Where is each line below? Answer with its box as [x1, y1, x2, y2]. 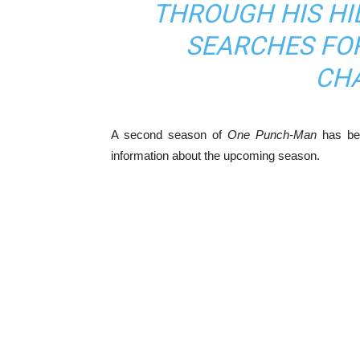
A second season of [111, 127, 227, 141]
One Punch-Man [227, 127, 317, 141]
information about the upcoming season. [111, 148, 320, 162]
